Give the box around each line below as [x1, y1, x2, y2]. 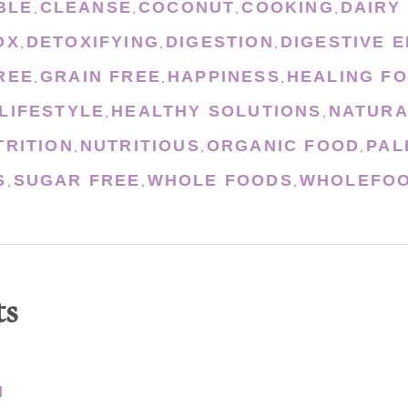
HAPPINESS [168, 67, 280, 87]
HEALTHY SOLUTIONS [111, 102, 322, 121]
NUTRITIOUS [79, 137, 200, 156]
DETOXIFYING [25, 33, 160, 52]
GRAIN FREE [40, 67, 162, 87]
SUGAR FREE [13, 171, 141, 190]
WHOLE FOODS [147, 171, 293, 190]
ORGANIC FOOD [206, 137, 361, 156]
